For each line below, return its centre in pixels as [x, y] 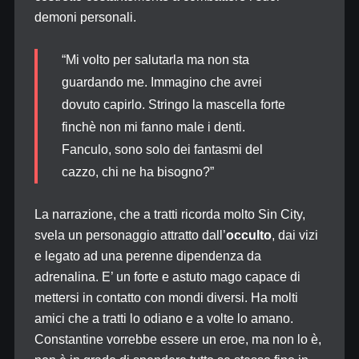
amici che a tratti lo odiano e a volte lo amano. [163, 319]
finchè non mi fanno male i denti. [153, 127]
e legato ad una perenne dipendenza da [147, 256]
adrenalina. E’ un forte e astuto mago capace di [167, 277]
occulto [248, 235]
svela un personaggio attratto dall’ [130, 235]
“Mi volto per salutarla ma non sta [155, 60]
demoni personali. [85, 17]
